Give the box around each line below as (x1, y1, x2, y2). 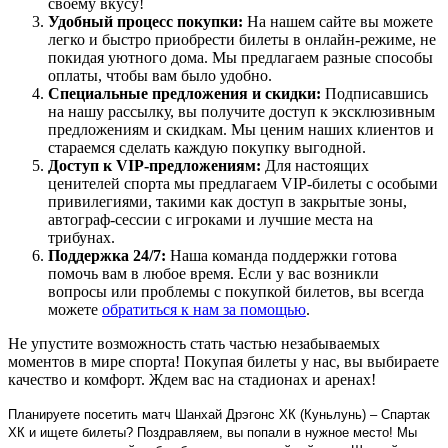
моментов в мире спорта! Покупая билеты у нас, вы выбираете (8, 352, 439, 370)
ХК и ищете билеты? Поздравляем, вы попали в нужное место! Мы (8, 424, 417, 440)
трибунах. (48, 228, 115, 246)
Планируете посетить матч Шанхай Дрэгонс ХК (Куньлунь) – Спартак (8, 406, 430, 422)
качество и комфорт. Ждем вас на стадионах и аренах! (8, 370, 376, 388)
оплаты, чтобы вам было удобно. (48, 66, 272, 84)
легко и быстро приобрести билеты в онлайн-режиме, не (48, 30, 436, 48)
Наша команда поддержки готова (166, 246, 397, 264)
